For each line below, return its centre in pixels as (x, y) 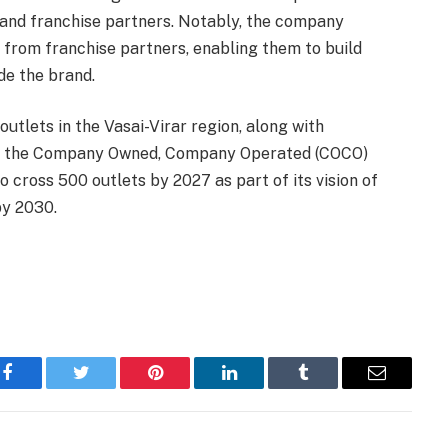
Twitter (105, 387)
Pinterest (185, 387)
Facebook (40, 387)
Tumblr (328, 387)
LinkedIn (260, 387)
